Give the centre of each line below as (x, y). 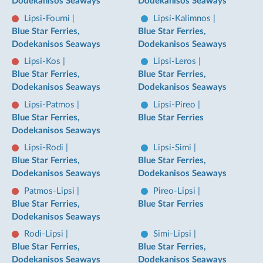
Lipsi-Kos (43, 62)
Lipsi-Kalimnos (183, 18)
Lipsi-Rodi (45, 148)
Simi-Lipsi (174, 234)
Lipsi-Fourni (48, 18)
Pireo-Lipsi (176, 191)
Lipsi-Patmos (50, 104)
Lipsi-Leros (176, 62)
